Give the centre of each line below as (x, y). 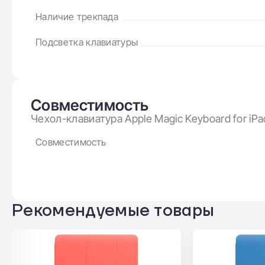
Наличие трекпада (77, 17)
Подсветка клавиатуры (87, 42)
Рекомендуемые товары (113, 211)
